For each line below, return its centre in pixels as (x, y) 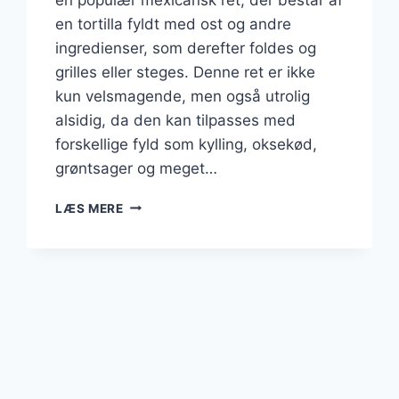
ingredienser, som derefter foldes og (186, 48)
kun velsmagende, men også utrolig (183, 96)
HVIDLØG (153, 297)
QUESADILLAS (169, 204)
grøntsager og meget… (137, 168)
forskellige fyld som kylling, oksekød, (187, 144)
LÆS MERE (90, 208)
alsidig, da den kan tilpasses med (176, 120)
